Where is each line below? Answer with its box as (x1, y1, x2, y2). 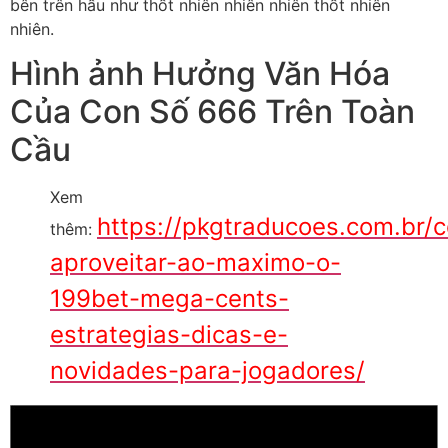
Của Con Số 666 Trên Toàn (10, 92, 415, 132)
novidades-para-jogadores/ (50, 356, 365, 386)
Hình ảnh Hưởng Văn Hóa (10, 54, 390, 94)
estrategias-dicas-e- (50, 320, 288, 350)
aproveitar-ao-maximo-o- (50, 248, 341, 278)
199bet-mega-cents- (50, 284, 289, 314)
